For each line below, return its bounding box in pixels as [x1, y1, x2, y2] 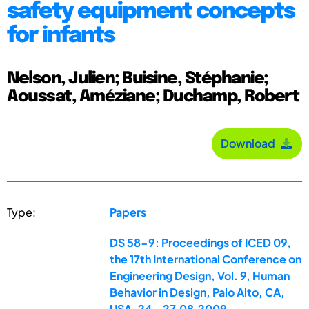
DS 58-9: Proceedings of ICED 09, [110, 235, 292, 250]
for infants [7, 24, 114, 48]
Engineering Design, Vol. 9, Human [110, 268, 290, 283]
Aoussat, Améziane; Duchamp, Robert [7, 88, 299, 106]
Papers [110, 204, 147, 219]
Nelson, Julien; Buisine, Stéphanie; [7, 70, 268, 88]
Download [221, 136, 279, 151]
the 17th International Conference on [110, 251, 302, 266]
